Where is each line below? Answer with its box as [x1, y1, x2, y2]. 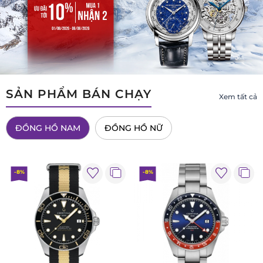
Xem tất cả [219, 92, 257, 102]
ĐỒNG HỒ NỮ [104, 122, 163, 133]
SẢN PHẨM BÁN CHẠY [6, 86, 151, 101]
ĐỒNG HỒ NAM [15, 122, 80, 133]
